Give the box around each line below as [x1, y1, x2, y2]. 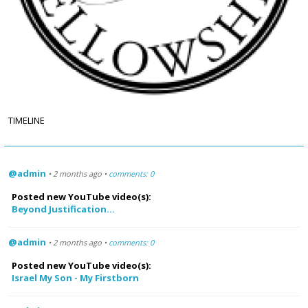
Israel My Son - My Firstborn [12, 272, 139, 284]
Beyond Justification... [12, 203, 115, 215]
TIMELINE [8, 114, 45, 126]
